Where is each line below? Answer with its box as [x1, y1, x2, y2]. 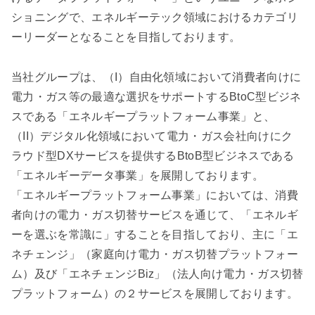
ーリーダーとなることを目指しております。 [11, 31, 241, 44]
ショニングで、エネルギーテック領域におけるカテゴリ [11, 11, 299, 24]
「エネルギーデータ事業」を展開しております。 [11, 169, 264, 181]
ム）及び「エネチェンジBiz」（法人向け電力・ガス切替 [11, 267, 304, 280]
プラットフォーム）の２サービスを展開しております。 [11, 287, 298, 300]
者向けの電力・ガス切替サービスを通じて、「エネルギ [11, 208, 298, 221]
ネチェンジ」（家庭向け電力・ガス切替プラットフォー [11, 247, 298, 260]
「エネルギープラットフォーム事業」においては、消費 [11, 188, 298, 201]
